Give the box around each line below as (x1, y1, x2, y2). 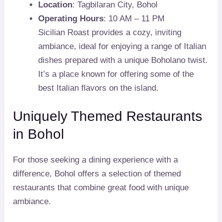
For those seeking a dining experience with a (13, 155, 178, 165)
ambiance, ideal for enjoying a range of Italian (38, 41, 207, 51)
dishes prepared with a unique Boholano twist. (38, 55, 208, 65)
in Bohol (13, 126, 64, 142)
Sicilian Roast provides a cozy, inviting (38, 27, 182, 37)
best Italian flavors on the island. (38, 83, 159, 93)
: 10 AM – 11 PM (104, 13, 165, 23)
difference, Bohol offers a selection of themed (13, 169, 181, 179)
